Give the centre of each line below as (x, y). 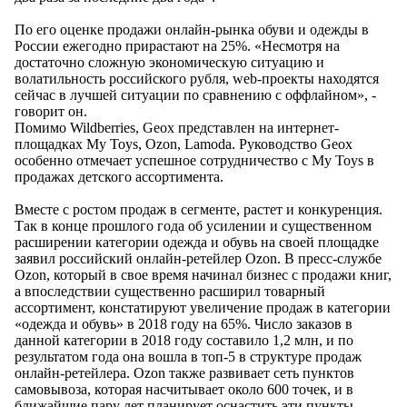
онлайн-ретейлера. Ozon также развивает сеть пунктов (184, 373)
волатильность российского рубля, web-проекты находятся (197, 79)
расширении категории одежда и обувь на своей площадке (197, 243)
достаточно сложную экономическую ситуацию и (169, 63)
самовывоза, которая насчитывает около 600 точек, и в (184, 390)
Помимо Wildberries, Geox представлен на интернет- (177, 128)
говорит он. (51, 112)
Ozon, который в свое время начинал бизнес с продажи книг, (203, 275)
